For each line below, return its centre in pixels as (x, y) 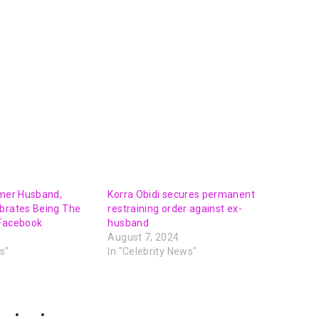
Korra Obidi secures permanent (181, 195)
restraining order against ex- (175, 209)
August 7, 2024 (143, 237)
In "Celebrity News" (152, 252)
